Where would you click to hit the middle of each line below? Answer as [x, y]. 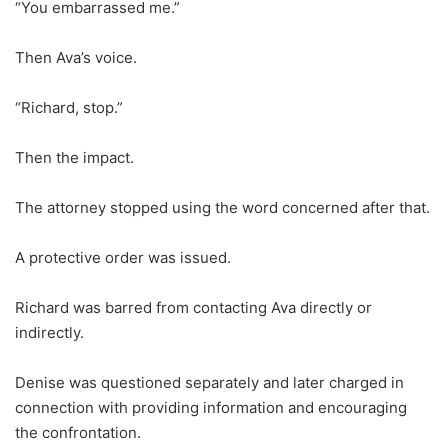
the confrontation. [78, 432]
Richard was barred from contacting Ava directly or [193, 307]
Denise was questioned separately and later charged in [209, 382]
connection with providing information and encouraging [211, 407]
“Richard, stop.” [69, 107]
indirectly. [49, 332]
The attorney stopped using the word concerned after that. [222, 207]
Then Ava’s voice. [76, 57]
